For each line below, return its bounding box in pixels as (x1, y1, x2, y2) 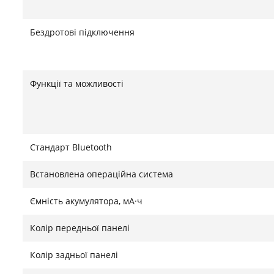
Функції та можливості (30, 78, 124, 89)
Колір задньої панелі (30, 249, 118, 261)
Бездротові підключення (30, 26, 135, 38)
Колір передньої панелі (30, 222, 130, 234)
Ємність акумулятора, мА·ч (30, 195, 143, 207)
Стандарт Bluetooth (30, 141, 112, 153)
